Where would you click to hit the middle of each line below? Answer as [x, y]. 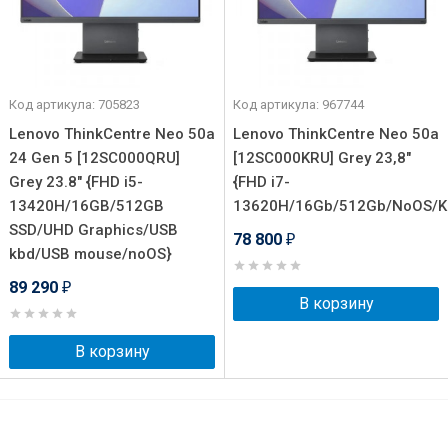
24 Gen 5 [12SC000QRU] [94, 158]
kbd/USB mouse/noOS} [90, 254]
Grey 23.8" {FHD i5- [76, 182]
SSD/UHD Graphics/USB [93, 230]
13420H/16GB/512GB [86, 206]
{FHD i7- [261, 182]
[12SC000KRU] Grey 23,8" [322, 158]
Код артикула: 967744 [298, 104]
